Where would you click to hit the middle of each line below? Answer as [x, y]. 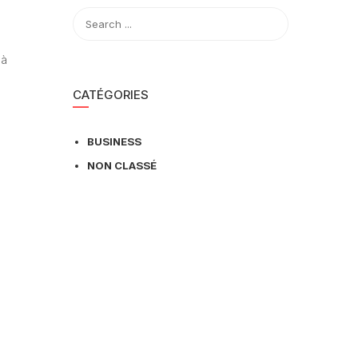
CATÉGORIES [111, 95]
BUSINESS [114, 141]
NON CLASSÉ [122, 165]
